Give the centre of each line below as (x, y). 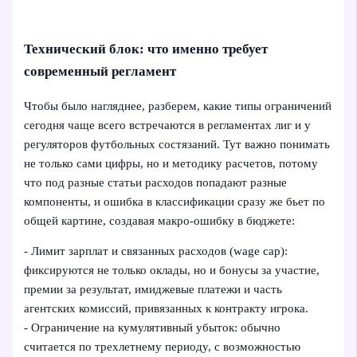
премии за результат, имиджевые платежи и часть (153, 290)
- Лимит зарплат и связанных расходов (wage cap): (156, 251)
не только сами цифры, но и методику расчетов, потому (171, 163)
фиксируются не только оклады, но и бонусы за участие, (172, 271)
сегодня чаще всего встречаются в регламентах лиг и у (168, 125)
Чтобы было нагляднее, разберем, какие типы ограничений (178, 106)
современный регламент (100, 71)
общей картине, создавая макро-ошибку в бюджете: (160, 220)
